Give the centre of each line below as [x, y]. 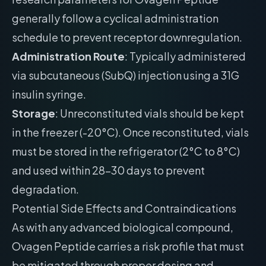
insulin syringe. [49, 94]
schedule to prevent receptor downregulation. [127, 37]
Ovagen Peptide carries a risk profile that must [128, 246]
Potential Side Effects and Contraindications [124, 208]
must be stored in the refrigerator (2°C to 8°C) [126, 151]
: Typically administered [185, 56]
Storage [34, 113]
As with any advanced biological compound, [123, 227]
